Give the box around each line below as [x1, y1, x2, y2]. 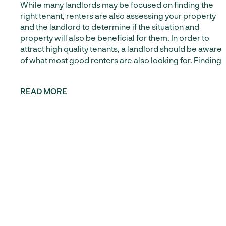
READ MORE [20, 86, 67, 96]
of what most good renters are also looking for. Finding [20, 55, 221, 65]
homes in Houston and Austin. [20, 38, 129, 47]
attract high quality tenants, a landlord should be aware [20, 44, 222, 53]
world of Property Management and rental [20, 27, 176, 36]
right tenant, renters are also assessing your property [20, 11, 216, 20]
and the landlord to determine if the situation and [20, 22, 199, 31]
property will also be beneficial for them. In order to [20, 33, 209, 42]
